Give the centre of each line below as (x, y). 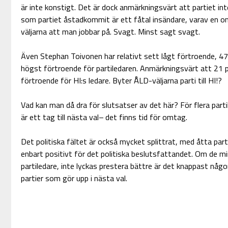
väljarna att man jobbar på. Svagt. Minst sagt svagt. (110, 32)
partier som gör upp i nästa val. (74, 178)
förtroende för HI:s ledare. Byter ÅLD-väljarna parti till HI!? (121, 81)
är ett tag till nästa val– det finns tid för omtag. (104, 117)
